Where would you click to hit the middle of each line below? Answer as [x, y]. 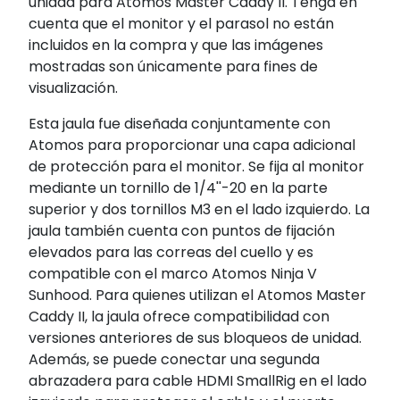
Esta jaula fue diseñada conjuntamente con [179, 123]
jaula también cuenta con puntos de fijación [182, 230]
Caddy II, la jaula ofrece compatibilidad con [179, 316]
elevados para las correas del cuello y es [171, 252]
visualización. [73, 87]
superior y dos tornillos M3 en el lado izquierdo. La [199, 209]
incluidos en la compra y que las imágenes [176, 45]
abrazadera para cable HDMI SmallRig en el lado [198, 380]
